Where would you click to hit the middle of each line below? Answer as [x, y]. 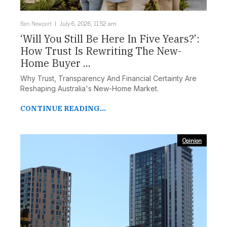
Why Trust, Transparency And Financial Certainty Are [108, 79]
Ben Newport [36, 24]
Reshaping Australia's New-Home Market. [89, 89]
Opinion [192, 141]
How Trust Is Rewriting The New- [101, 51]
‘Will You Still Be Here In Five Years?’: [110, 39]
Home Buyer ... [55, 63]
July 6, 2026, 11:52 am [88, 24]
